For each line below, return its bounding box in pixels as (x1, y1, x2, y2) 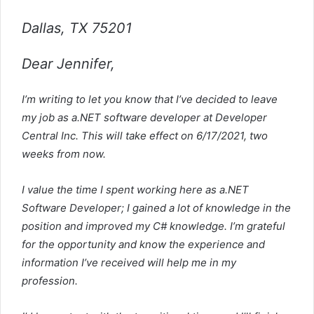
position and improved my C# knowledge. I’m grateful (22, 219, 285, 233)
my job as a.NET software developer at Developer (22, 110, 267, 124)
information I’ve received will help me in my (22, 255, 236, 269)
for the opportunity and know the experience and (22, 237, 265, 251)
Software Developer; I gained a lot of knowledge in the (22, 200, 291, 214)
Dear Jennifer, (22, 55, 115, 72)
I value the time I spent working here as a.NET (22, 182, 249, 196)
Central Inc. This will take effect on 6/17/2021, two (22, 128, 268, 142)
